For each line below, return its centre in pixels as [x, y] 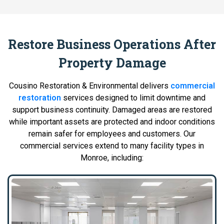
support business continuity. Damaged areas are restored [112, 109]
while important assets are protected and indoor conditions [112, 121]
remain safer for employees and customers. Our [112, 133]
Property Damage [112, 62]
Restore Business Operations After [112, 44]
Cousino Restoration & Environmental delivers [90, 85]
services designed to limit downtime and [133, 97]
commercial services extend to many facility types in [112, 145]
